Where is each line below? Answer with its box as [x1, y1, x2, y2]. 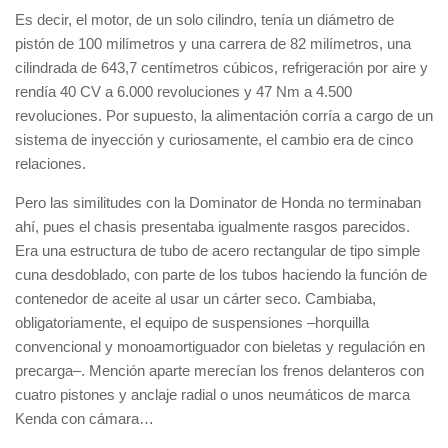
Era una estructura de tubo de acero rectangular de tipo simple [15, 242, 420, 259]
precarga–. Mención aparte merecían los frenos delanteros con [15, 362, 424, 379]
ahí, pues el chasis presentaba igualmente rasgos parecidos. [15, 218, 410, 235]
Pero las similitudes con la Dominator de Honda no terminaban [15, 194, 421, 211]
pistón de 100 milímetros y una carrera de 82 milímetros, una [15, 35, 411, 52]
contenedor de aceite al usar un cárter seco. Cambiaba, [15, 290, 376, 307]
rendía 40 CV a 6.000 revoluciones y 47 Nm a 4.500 [15, 83, 352, 100]
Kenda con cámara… [15, 410, 154, 427]
